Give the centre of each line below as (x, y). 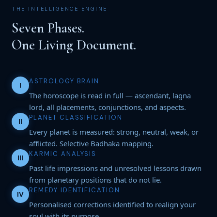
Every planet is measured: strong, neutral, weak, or (114, 132)
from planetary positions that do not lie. (95, 180)
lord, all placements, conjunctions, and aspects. (108, 107)
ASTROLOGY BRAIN (64, 81)
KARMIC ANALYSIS (63, 154)
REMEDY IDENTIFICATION (75, 190)
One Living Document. (74, 45)
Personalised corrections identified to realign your (112, 204)
